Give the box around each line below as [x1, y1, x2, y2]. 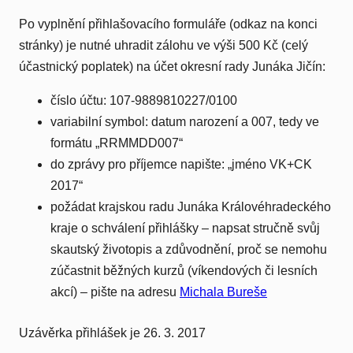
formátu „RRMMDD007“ [50, 136, 183, 150]
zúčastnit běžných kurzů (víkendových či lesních [50, 264, 318, 278]
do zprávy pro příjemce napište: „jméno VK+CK [50, 158, 312, 172]
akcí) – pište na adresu [50, 285, 180, 299]
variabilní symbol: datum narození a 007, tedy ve [50, 115, 319, 129]
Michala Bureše [180, 285, 267, 299]
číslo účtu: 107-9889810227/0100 [50, 94, 237, 108]
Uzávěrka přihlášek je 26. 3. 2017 [19, 326, 206, 340]
